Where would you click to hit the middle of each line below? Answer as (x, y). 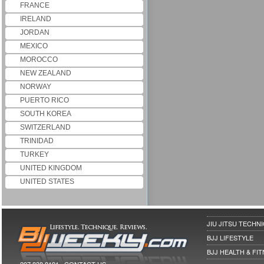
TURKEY (34, 154)
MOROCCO (39, 60)
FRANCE (35, 5)
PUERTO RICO (44, 100)
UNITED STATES (47, 181)
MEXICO (34, 46)
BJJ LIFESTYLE (230, 237)
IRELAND (36, 19)
